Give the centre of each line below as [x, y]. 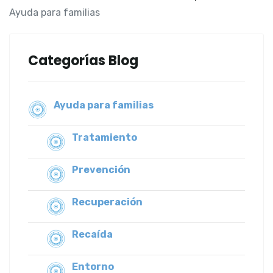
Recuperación [107, 202]
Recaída [92, 234]
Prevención [101, 169]
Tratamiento [105, 137]
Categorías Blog [83, 60]
